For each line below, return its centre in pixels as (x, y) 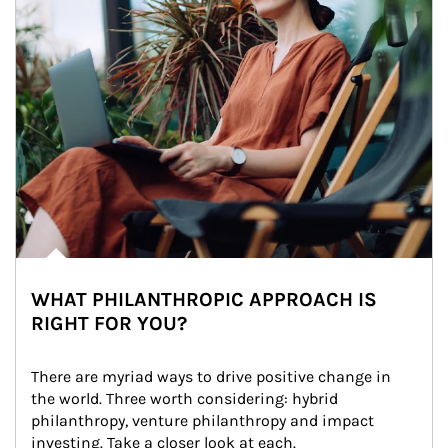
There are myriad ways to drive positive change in (213, 376)
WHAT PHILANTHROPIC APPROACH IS (204, 299)
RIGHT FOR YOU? (109, 323)
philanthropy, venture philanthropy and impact (204, 420)
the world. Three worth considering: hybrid (186, 398)
